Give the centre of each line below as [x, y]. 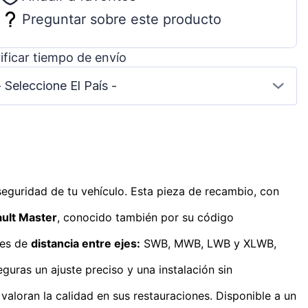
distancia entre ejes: [86, 243]
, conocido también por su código [145, 217]
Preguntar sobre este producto [121, 19]
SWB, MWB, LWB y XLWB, [208, 243]
